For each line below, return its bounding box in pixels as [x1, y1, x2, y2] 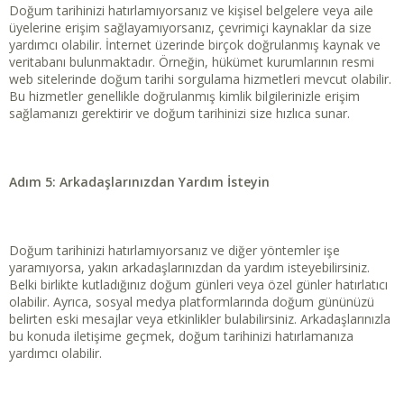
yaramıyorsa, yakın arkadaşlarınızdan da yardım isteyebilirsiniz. [9, 259, 370, 277]
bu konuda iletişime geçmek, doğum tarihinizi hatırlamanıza [9, 327, 353, 345]
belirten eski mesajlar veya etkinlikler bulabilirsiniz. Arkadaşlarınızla [9, 310, 390, 328]
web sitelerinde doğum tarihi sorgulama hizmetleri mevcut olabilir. [9, 70, 391, 88]
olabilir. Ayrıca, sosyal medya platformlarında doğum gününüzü [9, 293, 374, 311]
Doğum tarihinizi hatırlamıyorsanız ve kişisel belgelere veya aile [9, 2, 373, 20]
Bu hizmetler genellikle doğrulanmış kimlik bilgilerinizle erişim [9, 87, 360, 106]
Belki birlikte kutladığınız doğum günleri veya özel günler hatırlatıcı [9, 276, 388, 294]
